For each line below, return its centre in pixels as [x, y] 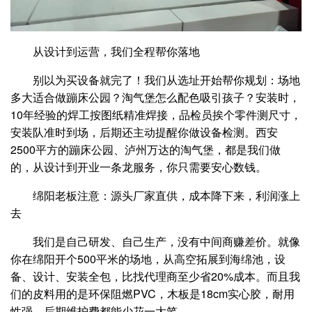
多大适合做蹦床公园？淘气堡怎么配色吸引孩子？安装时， [155, 97]
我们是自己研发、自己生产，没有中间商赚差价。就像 [166, 242]
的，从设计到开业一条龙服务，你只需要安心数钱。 [139, 167]
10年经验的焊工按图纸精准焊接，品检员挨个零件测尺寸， [156, 115]
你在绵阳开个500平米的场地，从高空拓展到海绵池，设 [148, 259]
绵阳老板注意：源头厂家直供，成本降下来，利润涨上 [166, 196]
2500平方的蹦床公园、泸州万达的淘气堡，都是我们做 [146, 150]
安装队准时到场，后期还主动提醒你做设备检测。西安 [144, 132]
